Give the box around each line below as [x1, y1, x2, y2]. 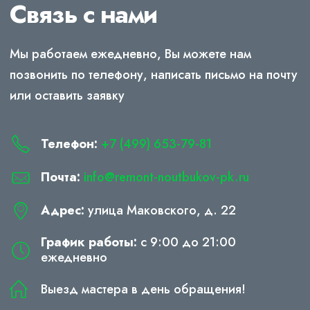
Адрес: [40, 201, 84, 219]
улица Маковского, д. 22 [84, 201, 236, 219]
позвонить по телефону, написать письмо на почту [10, 65, 298, 84]
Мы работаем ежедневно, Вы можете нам [10, 44, 251, 63]
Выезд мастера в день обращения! [40, 280, 246, 298]
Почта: [40, 167, 80, 186]
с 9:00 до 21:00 [136, 232, 236, 251]
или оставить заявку [10, 86, 125, 104]
